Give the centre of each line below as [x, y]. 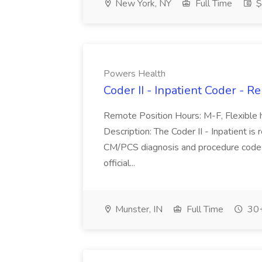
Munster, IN [138, 209]
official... [119, 163]
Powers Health [135, 74]
